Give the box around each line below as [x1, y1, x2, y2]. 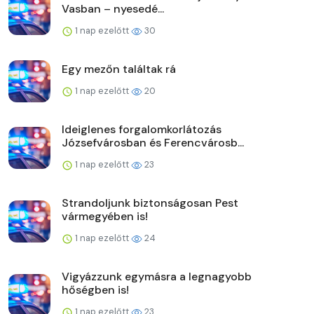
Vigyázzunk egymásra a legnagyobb [62, 268, 252, 284]
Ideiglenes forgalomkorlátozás [62, 121, 221, 137]
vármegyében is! [62, 208, 148, 224]
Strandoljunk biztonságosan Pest [62, 195, 238, 210]
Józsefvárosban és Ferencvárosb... [62, 135, 244, 150]
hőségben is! [62, 282, 129, 297]
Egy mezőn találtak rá [62, 61, 176, 76]
